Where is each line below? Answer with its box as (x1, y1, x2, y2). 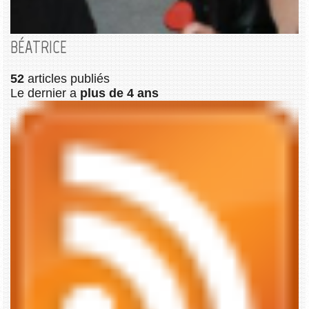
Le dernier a (10, 86, 80, 100)
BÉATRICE (10, 37, 67, 57)
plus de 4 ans (80, 86, 159, 100)
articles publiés (24, 71, 110, 86)
